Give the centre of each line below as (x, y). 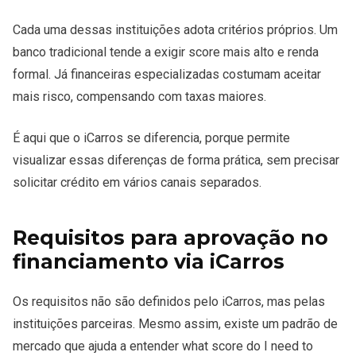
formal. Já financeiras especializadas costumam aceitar (167, 75)
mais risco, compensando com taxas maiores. (139, 97)
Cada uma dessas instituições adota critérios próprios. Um (175, 30)
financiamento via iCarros (149, 262)
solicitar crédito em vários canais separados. (137, 183)
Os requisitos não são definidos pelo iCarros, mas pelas (169, 302)
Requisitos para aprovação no (170, 238)
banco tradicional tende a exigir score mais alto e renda (166, 52)
